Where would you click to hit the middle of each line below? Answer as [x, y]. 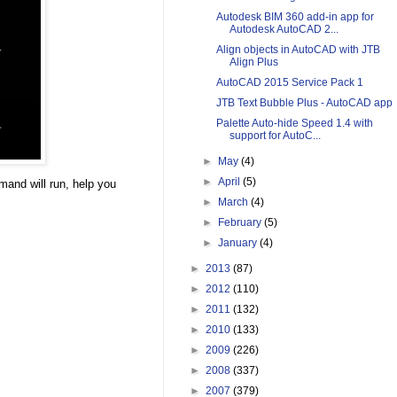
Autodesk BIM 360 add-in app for [295, 17]
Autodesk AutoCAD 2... [284, 30]
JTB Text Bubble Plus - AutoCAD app [304, 103]
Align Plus [253, 62]
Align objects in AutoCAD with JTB [298, 50]
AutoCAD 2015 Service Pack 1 [289, 83]
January [239, 243]
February [241, 223]
